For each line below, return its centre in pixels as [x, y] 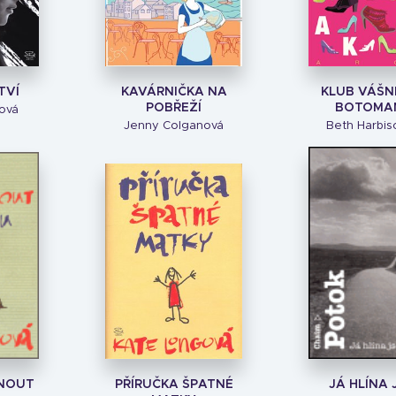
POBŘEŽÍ [174, 108]
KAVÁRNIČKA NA [174, 92]
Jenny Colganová [174, 126]
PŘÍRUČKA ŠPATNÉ [174, 385]
